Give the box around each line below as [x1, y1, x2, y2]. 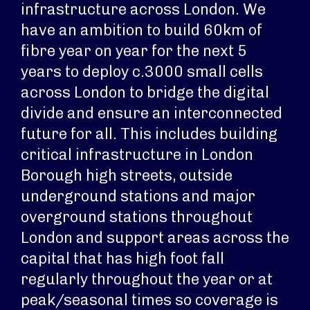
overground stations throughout [21, 208, 253, 226]
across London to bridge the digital [21, 83, 269, 102]
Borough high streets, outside [21, 166, 232, 185]
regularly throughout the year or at [21, 270, 273, 289]
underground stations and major [21, 187, 255, 206]
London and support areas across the [21, 228, 289, 247]
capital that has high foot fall [21, 249, 224, 268]
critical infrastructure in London [21, 145, 253, 164]
